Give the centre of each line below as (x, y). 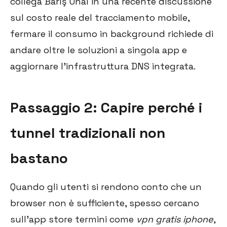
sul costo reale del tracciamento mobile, (100, 18)
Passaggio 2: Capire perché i (106, 108)
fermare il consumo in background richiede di (112, 34)
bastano (39, 158)
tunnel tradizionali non (88, 133)
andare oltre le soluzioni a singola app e (99, 50)
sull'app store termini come (73, 219)
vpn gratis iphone (175, 219)
